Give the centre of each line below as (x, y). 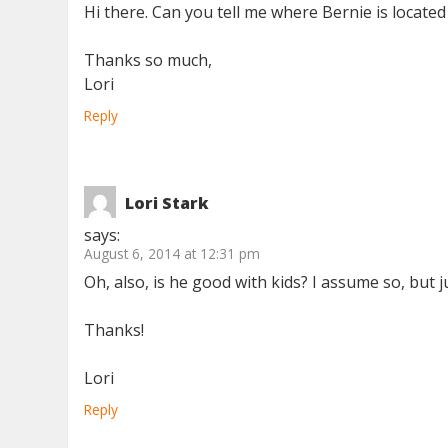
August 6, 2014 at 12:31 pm (172, 254)
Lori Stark (167, 203)
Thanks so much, (148, 60)
